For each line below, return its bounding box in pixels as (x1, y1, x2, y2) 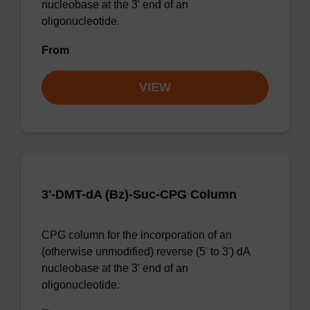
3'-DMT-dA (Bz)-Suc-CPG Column (42, 188, 237, 201)
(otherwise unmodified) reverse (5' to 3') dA (42, 246, 250, 257)
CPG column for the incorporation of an (42, 229, 232, 241)
